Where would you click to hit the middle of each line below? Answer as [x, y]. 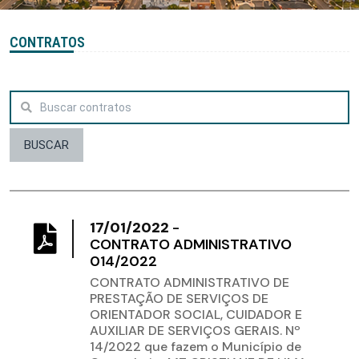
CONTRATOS [47, 42]
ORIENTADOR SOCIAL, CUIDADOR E [196, 315]
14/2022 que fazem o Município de [196, 347]
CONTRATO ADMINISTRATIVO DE [190, 283]
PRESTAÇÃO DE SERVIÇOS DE [179, 299]
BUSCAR [46, 145]
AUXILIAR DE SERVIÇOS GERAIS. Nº [195, 331]
